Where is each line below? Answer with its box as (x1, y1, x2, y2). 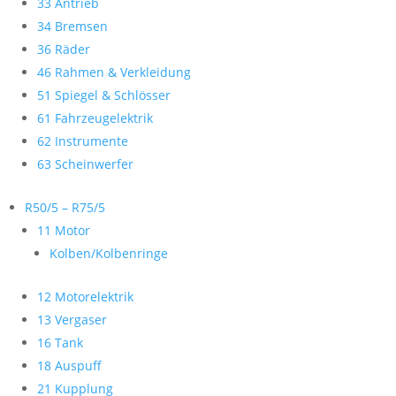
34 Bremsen (37, 18, 108, 34)
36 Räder (37, 41, 90, 57)
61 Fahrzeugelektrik (37, 110, 153, 126)
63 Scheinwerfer (37, 156, 133, 172)
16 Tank (37, 334, 83, 351)
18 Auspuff (37, 357, 102, 374)
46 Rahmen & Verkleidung (37, 64, 191, 80)
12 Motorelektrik (37, 288, 133, 305)
